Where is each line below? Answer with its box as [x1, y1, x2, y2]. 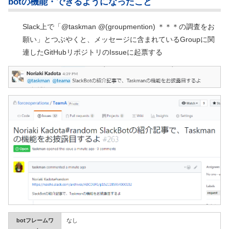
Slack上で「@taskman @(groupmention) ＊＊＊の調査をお [22, 22, 215, 31]
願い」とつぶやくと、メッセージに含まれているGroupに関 [22, 35, 215, 43]
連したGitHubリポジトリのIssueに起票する [22, 48, 163, 56]
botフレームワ [16, 217, 54, 223]
